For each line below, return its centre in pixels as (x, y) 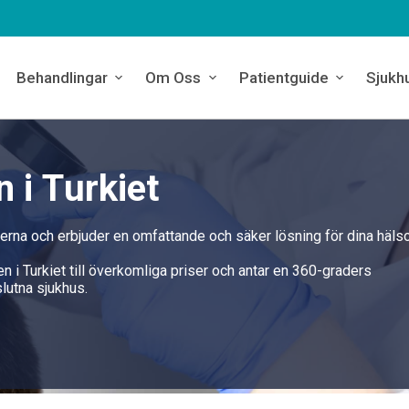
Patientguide (283, 78)
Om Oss (173, 78)
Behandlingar (62, 78)
